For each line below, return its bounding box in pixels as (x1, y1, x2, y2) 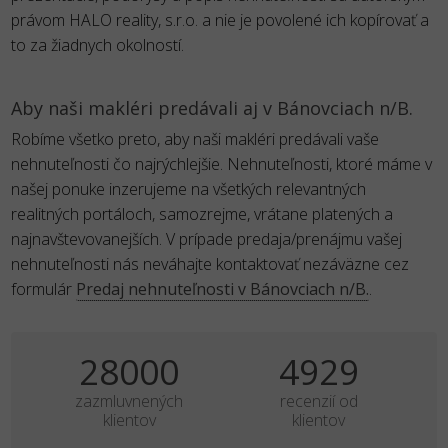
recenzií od (279, 390, 358, 412)
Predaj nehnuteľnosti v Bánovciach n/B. (75, 278, 369, 300)
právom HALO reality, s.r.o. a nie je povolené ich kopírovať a (10, 9, 429, 31)
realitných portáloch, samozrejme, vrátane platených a (10, 203, 393, 225)
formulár (10, 278, 76, 300)
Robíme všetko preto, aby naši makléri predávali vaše (10, 128, 379, 150)
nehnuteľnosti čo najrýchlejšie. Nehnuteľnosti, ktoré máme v (10, 153, 432, 175)
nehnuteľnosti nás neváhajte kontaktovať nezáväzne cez (10, 253, 409, 275)
